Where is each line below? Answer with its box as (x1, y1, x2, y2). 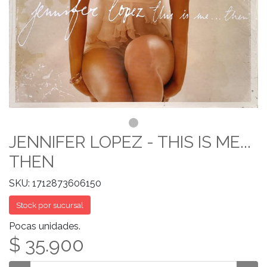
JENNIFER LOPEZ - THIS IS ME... (9, 132, 251, 152)
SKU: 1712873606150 (9, 178, 101, 189)
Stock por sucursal (16, 200, 83, 210)
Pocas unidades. (9, 221, 80, 232)
